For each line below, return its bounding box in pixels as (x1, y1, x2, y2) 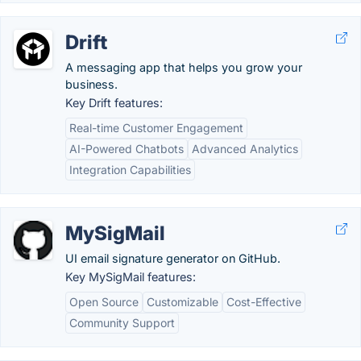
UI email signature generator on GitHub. (65, 251, 280, 265)
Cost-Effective (226, 295, 301, 309)
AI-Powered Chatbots (69, 142, 184, 156)
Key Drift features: (65, 96, 163, 110)
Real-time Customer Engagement (69, 121, 243, 135)
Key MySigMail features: (65, 270, 196, 284)
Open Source (69, 295, 139, 309)
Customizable (147, 295, 218, 309)
